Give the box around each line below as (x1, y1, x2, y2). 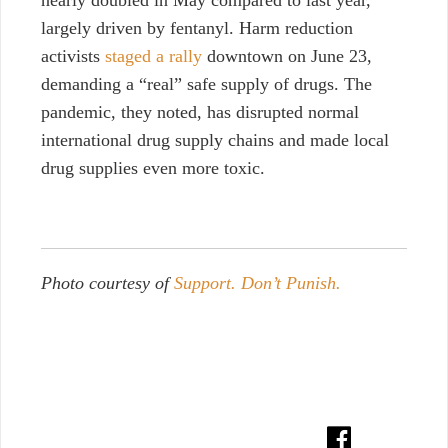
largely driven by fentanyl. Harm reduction (41, 18, 353, 39)
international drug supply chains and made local (41, 130, 389, 151)
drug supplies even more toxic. (41, 158, 265, 179)
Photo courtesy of (41, 273, 174, 294)
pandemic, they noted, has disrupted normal (41, 102, 359, 123)
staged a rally (105, 46, 202, 67)
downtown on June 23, (202, 46, 372, 67)
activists (41, 46, 105, 67)
